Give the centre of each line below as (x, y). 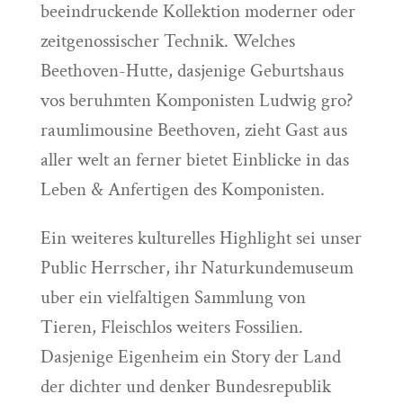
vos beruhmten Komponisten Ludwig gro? (197, 100)
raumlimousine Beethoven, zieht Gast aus (193, 130)
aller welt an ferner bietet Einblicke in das (194, 160)
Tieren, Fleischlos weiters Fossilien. (171, 327)
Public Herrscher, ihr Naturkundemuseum (197, 268)
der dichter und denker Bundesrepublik (185, 386)
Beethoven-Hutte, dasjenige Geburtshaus (192, 71)
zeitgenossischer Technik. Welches (167, 41)
